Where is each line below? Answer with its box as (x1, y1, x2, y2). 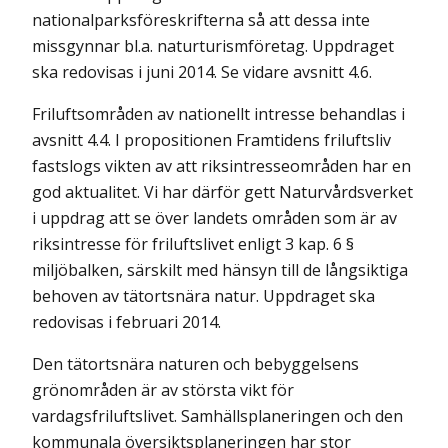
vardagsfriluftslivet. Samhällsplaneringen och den (32, 405, 403, 427)
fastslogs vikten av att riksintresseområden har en (32, 155, 411, 177)
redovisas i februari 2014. (32, 311, 221, 333)
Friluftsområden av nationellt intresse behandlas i (32, 103, 405, 125)
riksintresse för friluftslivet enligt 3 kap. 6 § (32, 233, 354, 255)
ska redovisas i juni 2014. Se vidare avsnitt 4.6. (32, 61, 372, 83)
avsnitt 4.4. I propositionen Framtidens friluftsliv (32, 129, 391, 151)
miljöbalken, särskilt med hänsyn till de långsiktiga (32, 259, 408, 281)
